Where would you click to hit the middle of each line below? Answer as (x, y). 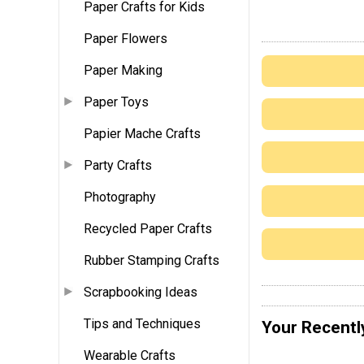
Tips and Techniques (142, 324)
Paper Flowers (126, 39)
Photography (120, 197)
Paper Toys (116, 102)
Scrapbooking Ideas (141, 292)
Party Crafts (118, 166)
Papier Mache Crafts (142, 134)
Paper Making (123, 71)
